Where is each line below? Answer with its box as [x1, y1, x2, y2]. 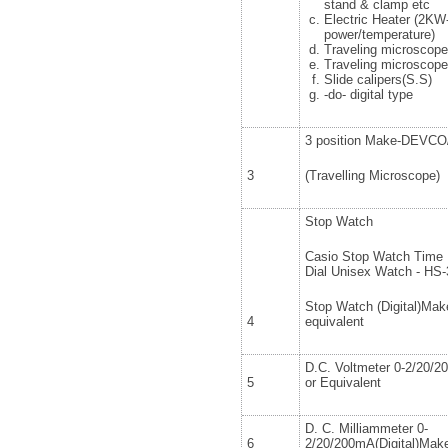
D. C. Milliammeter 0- [304, 420, 428, 436]
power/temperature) [324, 26, 436, 42]
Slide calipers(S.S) [324, 71, 433, 87]
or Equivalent [304, 374, 381, 390]
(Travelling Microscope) [304, 167, 440, 183]
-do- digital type [324, 86, 414, 102]
